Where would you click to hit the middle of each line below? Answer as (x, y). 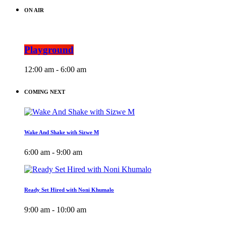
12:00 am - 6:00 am (55, 69)
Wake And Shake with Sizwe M (62, 132)
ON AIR (34, 10)
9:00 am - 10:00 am (55, 209)
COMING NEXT (45, 92)
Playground (49, 50)
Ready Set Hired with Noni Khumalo (69, 189)
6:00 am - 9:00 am (53, 152)
